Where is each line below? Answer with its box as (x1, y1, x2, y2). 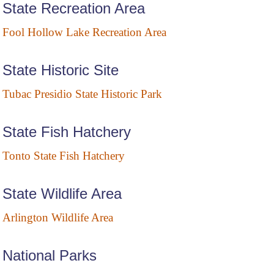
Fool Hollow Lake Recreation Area (2, 26, 166, 39)
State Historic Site (2, 62, 119, 79)
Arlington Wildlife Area (2, 211, 113, 224)
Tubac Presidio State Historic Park (2, 87, 162, 101)
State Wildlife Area (2, 185, 122, 202)
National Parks (2, 247, 97, 264)
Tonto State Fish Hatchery (2, 149, 125, 163)
